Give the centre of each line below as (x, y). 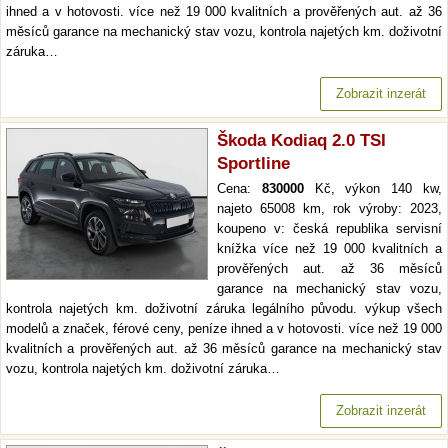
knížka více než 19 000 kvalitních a (329, 249)
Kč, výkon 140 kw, (373, 189)
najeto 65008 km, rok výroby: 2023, (329, 209)
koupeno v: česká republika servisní (329, 229)
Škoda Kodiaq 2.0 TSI (301, 141)
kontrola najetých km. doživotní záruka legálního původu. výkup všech (224, 309)
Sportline (253, 164)
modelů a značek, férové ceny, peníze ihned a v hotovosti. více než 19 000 (224, 329)
